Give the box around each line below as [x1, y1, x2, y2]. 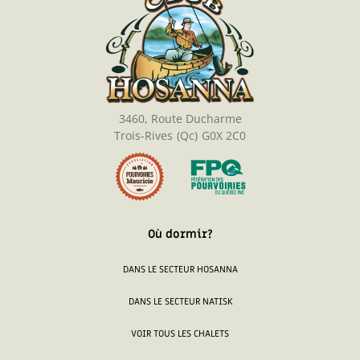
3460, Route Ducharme [118, 110, 242, 126]
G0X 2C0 [202, 127, 246, 143]
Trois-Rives [114, 127, 173, 143]
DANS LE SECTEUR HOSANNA [122, 263, 238, 276]
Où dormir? [147, 226, 213, 242]
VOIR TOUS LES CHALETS [131, 327, 229, 340]
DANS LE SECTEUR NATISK [128, 295, 232, 308]
